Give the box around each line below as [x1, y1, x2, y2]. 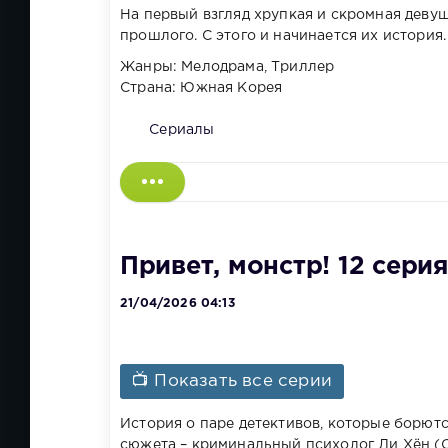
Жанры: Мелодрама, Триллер [120, 61, 335, 74]
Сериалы [149, 124, 215, 137]
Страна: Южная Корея [120, 82, 283, 95]
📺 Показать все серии [132, 373, 333, 389]
